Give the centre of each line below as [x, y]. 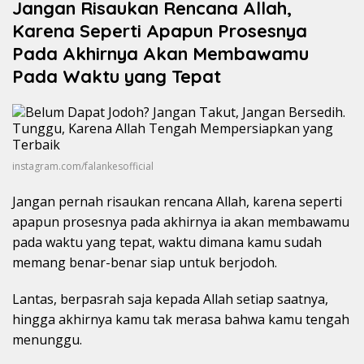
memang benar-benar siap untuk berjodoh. [145, 263]
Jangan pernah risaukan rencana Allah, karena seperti [177, 202]
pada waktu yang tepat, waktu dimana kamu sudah [167, 243]
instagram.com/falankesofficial [83, 167]
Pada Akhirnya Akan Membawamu [160, 53]
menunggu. [47, 340]
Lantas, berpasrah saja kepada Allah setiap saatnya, [170, 299]
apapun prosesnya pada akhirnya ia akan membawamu [181, 222]
